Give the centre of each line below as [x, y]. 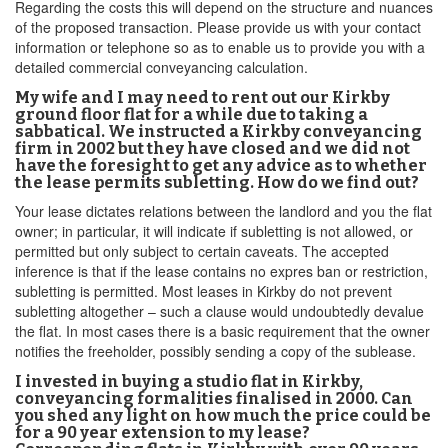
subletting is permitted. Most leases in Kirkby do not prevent [203, 291]
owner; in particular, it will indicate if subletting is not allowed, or [214, 231]
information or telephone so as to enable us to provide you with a [220, 47]
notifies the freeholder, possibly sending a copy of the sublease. [215, 351]
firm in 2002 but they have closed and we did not [212, 148]
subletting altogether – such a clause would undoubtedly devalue [219, 311]
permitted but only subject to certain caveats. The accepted [202, 251]
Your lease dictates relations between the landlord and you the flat [223, 211]
